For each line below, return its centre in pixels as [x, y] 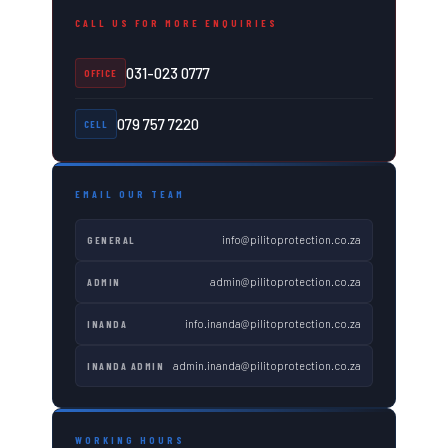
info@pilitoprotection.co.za [291, 239]
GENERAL [111, 239]
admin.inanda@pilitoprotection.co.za [266, 365]
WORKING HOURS [130, 439]
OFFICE [101, 72]
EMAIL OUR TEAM [130, 193]
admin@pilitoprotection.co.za [285, 281]
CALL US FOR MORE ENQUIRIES [177, 22]
